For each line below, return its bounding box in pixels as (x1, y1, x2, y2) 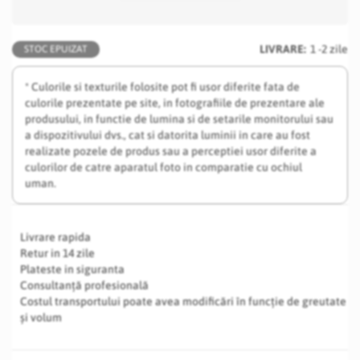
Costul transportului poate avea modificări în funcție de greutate (20, 295, 346, 308)
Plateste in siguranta (20, 263, 125, 276)
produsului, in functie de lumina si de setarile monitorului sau (25, 112, 333, 125)
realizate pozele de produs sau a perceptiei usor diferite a (25, 145, 317, 157)
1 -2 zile (310, 43, 348, 55)
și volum (20, 311, 62, 324)
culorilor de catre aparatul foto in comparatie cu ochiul (25, 161, 302, 174)
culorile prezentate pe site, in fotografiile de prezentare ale (25, 96, 325, 109)
